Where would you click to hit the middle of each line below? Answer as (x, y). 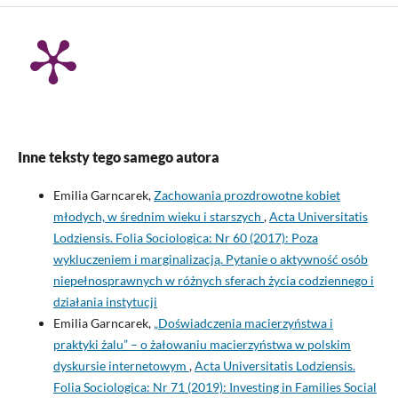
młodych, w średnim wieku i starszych (158, 216)
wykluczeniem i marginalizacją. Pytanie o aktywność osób (210, 259)
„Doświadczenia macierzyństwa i (243, 322)
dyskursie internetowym (121, 365)
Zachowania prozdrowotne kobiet (247, 195)
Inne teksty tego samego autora (118, 157)
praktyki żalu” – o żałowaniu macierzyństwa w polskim (202, 344)
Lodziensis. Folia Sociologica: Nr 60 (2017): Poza (185, 237)
